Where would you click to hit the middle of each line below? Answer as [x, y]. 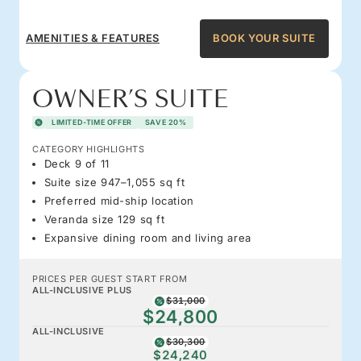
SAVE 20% [166, 122]
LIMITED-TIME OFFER [92, 122]
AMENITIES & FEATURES [93, 38]
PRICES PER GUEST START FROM [110, 278]
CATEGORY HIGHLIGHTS [89, 149]
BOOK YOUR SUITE [264, 38]
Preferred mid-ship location [119, 200]
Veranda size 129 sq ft [104, 219]
